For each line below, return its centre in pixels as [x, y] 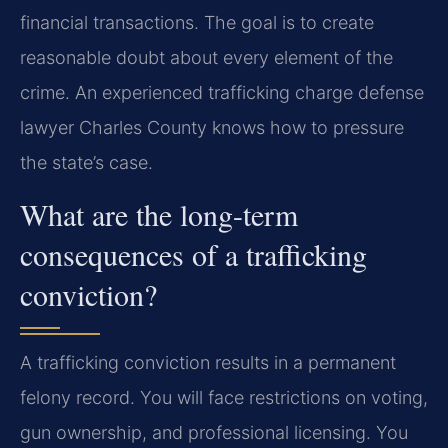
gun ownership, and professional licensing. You [214, 433]
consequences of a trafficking [193, 254]
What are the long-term [159, 214]
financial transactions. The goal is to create [197, 22]
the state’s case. [86, 162]
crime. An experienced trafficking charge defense [222, 92]
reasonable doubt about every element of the [206, 57]
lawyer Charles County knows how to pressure [212, 127]
